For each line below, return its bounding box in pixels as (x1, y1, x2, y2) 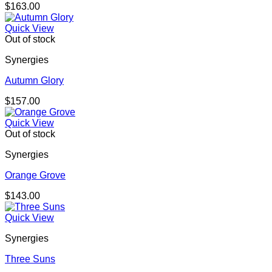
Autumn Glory (5, 75, 64, 86)
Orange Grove (5, 170, 66, 181)
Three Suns (5, 254, 55, 265)
